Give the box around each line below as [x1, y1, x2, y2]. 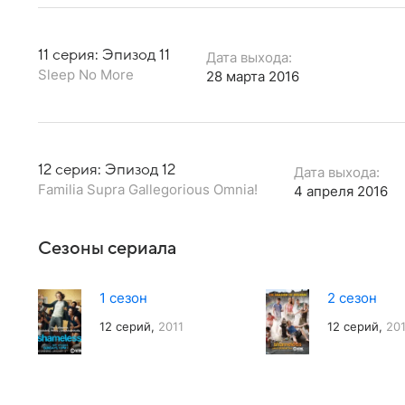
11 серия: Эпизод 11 [38, 46, 170, 63]
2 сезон [327, 288, 377, 306]
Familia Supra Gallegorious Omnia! [38, 180, 258, 198]
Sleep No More [38, 65, 134, 83]
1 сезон [99, 288, 147, 306]
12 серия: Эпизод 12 [38, 161, 175, 178]
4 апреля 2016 [294, 182, 388, 200]
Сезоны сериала [38, 238, 176, 259]
